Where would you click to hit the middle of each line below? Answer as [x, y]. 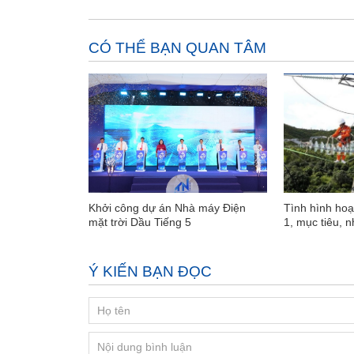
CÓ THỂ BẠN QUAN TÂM [177, 48]
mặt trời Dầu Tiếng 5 [140, 222]
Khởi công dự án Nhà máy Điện [167, 207]
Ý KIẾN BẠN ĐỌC [150, 271]
